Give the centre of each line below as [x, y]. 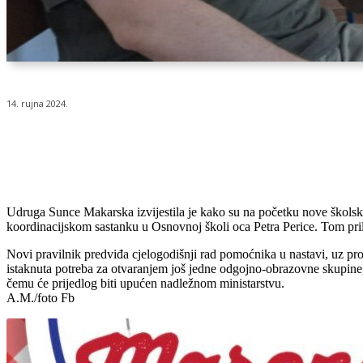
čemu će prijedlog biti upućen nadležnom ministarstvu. [145, 284]
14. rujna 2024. [37, 104]
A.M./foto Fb [41, 298]
